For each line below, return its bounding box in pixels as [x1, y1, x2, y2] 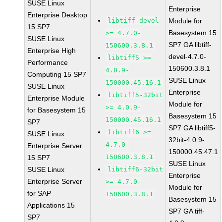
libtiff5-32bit [108, 91, 164, 99]
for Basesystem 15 [27, 106, 86, 114]
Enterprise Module [27, 94, 85, 102]
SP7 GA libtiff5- [168, 124, 216, 132]
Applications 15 [27, 201, 75, 209]
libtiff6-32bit [108, 166, 164, 173]
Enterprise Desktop [27, 11, 88, 19]
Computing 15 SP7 [27, 70, 87, 78]
